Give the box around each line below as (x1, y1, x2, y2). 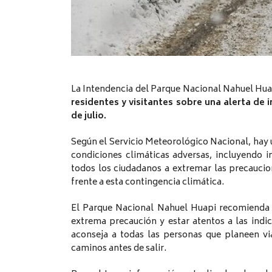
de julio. (71, 109, 106, 124)
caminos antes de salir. (71, 241, 166, 257)
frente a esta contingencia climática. (71, 175, 224, 191)
